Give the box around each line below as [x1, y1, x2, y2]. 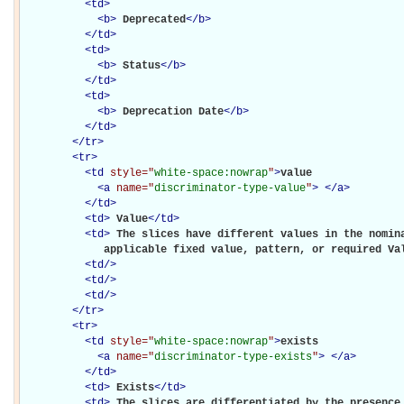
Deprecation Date [123, 105, 224, 118]
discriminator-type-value [154, 181, 306, 195]
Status [123, 59, 161, 72]
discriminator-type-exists [154, 350, 312, 363]
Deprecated [123, 13, 186, 26]
